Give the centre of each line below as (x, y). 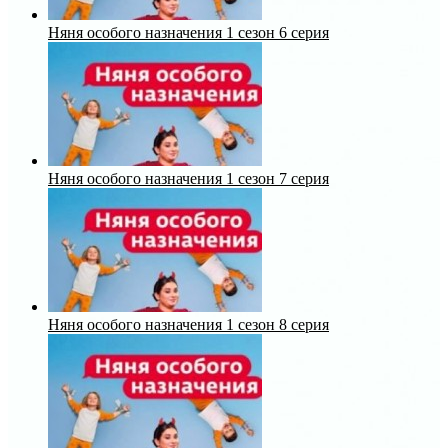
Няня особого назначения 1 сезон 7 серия (188, 178)
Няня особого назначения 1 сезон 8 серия (188, 324)
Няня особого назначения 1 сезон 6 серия (188, 32)
